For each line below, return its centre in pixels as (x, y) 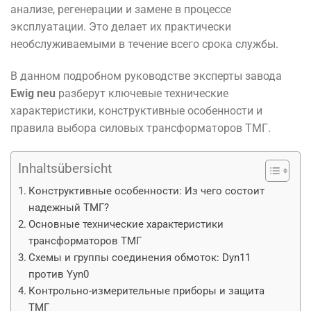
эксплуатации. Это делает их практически (121, 27)
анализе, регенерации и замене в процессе (121, 10)
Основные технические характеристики (126, 224)
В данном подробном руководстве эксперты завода (146, 76)
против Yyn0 (59, 274)
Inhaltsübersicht (65, 169)
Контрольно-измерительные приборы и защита (147, 291)
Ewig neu (33, 94)
